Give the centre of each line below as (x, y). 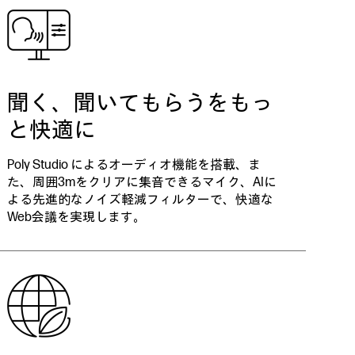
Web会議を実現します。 (77, 218)
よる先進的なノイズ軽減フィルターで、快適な (141, 200)
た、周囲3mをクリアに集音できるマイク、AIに (142, 183)
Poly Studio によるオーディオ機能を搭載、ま (134, 165)
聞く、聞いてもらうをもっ (141, 103)
